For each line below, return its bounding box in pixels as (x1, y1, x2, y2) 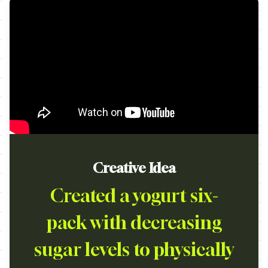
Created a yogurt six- (50, 185, 218, 206)
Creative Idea (92, 160, 176, 176)
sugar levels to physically (34, 239, 234, 260)
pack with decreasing (46, 212, 222, 233)
